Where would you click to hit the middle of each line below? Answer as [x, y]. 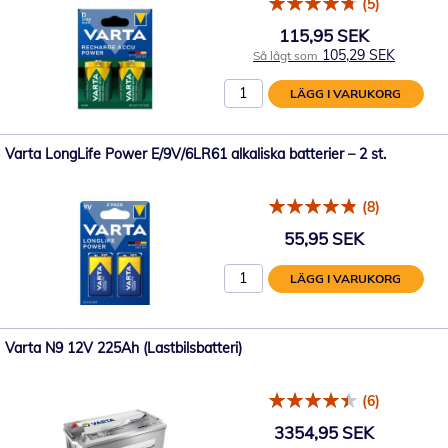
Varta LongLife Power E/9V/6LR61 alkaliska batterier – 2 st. [195, 154]
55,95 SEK [324, 238]
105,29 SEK [358, 54]
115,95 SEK [324, 35]
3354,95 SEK [324, 432]
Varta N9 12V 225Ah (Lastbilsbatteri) [123, 348]
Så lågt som [285, 55]
